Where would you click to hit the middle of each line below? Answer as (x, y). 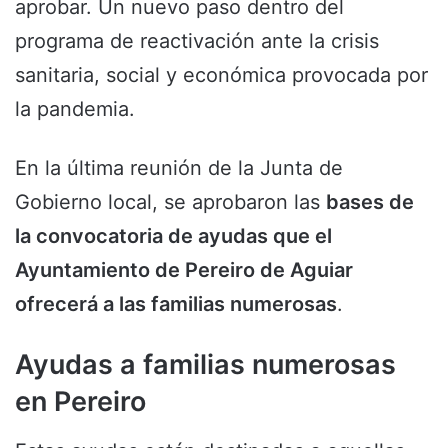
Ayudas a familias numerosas (205, 364)
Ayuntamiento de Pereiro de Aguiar (184, 270)
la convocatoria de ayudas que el (173, 236)
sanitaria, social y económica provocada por (221, 75)
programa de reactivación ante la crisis (197, 41)
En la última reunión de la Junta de (179, 168)
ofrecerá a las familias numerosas (176, 304)
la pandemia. (75, 109)
